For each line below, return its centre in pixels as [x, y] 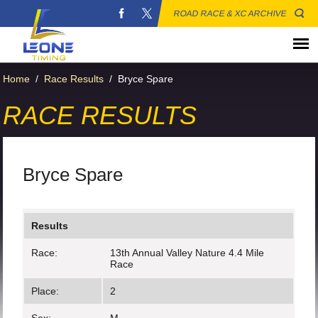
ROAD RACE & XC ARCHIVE [230, 13]
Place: [45, 291]
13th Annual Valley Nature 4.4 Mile [187, 253]
